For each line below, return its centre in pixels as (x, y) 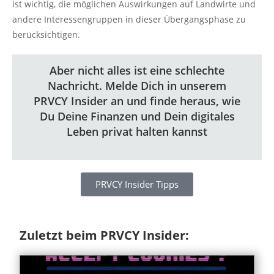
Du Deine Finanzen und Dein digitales (137, 116)
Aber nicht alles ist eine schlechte (137, 70)
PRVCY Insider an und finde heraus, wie (137, 101)
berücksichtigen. (46, 35)
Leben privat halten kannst (137, 131)
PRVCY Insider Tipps (137, 184)
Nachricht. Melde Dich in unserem (137, 86)
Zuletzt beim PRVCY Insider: (104, 235)
